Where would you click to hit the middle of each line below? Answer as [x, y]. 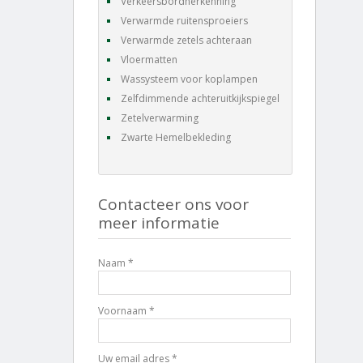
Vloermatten [149, 59]
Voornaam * [126, 310]
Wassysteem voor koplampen [189, 79]
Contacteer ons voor [173, 204]
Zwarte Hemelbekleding [176, 137]
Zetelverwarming [160, 117]
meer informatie [159, 222]
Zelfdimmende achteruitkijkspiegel [200, 98]
